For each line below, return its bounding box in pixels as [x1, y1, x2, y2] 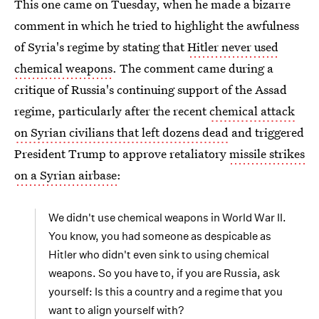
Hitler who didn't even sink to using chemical [48, 248, 269, 261]
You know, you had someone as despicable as [48, 229, 271, 243]
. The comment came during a [113, 60, 273, 76]
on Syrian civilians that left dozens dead [14, 124, 229, 140]
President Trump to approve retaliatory [14, 145, 229, 162]
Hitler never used [187, 38, 278, 55]
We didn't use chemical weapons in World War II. [48, 211, 286, 224]
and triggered [229, 124, 304, 140]
